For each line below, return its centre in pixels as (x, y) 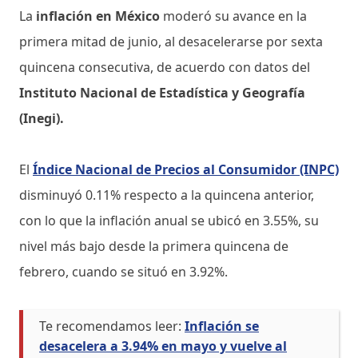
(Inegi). (42, 118)
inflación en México (99, 16)
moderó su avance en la (235, 16)
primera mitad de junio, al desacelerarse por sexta (171, 41)
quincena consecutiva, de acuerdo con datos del (165, 67)
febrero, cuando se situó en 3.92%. (123, 271)
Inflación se (222, 326)
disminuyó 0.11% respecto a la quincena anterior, (167, 195)
